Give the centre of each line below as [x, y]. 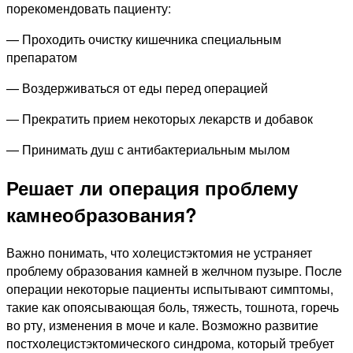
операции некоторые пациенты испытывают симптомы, [170, 289]
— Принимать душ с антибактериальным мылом [148, 150]
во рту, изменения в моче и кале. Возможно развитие [162, 325]
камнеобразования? [102, 215]
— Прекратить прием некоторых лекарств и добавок [160, 119]
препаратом [42, 58]
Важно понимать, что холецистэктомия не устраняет [159, 253]
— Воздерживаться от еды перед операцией [137, 88]
